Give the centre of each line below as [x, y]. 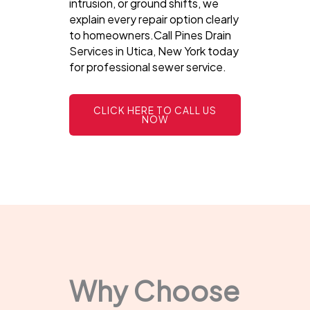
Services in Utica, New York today [154, 51]
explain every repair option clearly [154, 19]
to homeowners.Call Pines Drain [150, 35]
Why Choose [154, 290]
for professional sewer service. [148, 66]
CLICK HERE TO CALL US [155, 110]
